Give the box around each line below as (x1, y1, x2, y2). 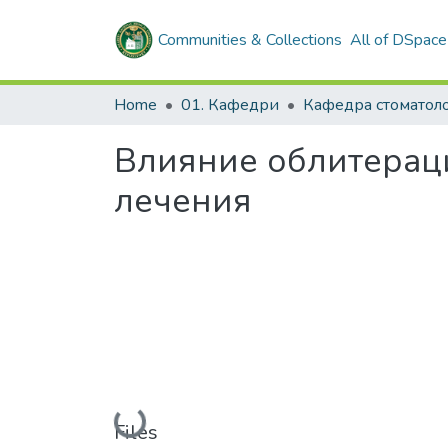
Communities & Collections (158, 29, 342, 51)
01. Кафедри (181, 94, 279, 116)
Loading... (117, 410, 183, 433)
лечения (114, 178, 252, 224)
